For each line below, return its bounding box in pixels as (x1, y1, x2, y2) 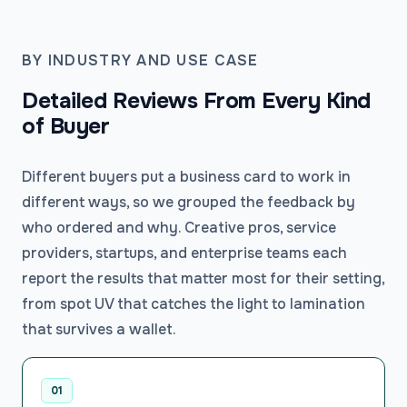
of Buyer (22, 113, 110, 141)
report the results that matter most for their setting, (22, 269, 384, 289)
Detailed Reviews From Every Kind (22, 87, 371, 115)
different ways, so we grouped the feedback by (22, 193, 355, 213)
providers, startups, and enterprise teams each (22, 243, 347, 263)
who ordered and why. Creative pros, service (22, 218, 336, 238)
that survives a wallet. (22, 320, 176, 340)
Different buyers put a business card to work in (22, 167, 351, 187)
